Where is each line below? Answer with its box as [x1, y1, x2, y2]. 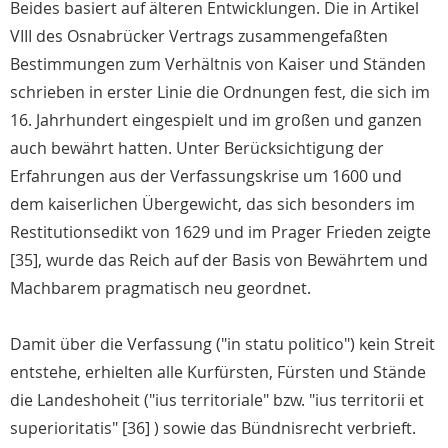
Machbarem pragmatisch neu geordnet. [10, 277, 311, 300]
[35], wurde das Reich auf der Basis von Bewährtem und [10, 249, 428, 272]
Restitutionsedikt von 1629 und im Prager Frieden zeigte [10, 221, 431, 244]
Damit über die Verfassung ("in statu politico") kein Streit [10, 333, 435, 356]
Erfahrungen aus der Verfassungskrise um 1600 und [10, 165, 402, 188]
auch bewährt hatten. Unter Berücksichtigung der [10, 137, 384, 160]
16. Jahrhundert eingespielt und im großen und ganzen [10, 109, 422, 132]
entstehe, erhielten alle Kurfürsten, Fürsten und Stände [10, 361, 426, 384]
